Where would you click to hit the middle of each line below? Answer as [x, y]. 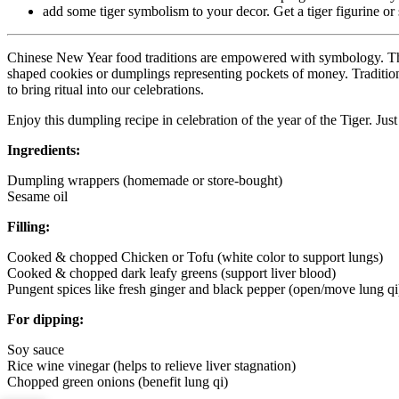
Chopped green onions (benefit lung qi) [118, 381]
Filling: [28, 226]
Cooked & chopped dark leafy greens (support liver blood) [171, 273]
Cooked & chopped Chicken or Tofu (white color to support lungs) [195, 256]
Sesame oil [37, 196]
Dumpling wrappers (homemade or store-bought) [145, 180]
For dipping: [45, 319]
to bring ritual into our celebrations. [107, 89]
